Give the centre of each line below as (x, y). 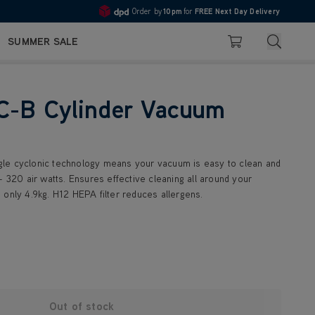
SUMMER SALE (43, 41)
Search (289, 39)
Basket (238, 45)
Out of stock (82, 306)
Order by (147, 11)
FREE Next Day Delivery (237, 11)
